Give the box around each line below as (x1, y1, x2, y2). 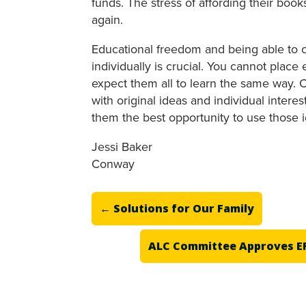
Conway (92, 154, 135, 172)
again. (92, 10, 124, 28)
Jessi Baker (92, 137, 153, 155)
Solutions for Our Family (113, 201, 255, 217)
